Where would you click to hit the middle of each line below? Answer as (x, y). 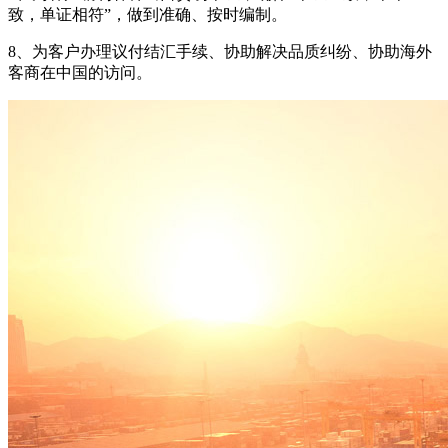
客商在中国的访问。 (80, 73)
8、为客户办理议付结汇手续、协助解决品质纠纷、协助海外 (220, 52)
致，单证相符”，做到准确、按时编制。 (151, 15)
